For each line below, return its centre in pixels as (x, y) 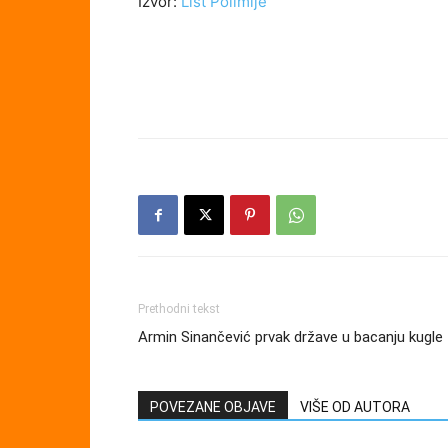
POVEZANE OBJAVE (213, 407)
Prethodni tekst (179, 309)
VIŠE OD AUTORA (355, 407)
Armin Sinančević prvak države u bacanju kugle (290, 337)
